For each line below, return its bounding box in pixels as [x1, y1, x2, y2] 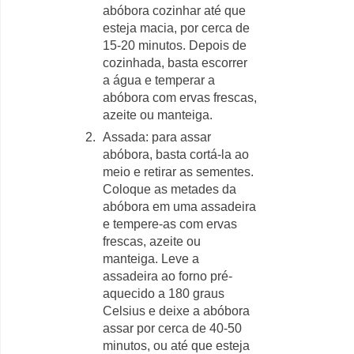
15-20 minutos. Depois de [103, 39, 247, 52]
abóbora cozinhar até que [103, 4, 246, 17]
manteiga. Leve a [103, 252, 199, 265]
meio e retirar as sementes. [103, 165, 254, 179]
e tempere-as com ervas [103, 217, 237, 231]
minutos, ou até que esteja [103, 339, 250, 352]
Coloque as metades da [103, 183, 236, 196]
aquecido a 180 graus [103, 287, 224, 300]
